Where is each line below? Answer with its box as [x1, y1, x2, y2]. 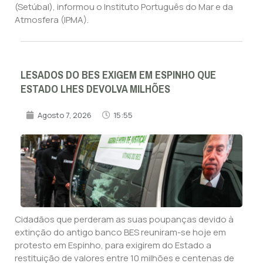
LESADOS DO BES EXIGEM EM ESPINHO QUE [21, 65, 216, 85]
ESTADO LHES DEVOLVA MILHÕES [21, 79, 170, 99]
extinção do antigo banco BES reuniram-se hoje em [15, 225, 226, 238]
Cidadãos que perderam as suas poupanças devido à [15, 213, 234, 225]
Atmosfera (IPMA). [15, 13, 89, 26]
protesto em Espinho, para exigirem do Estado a [15, 238, 211, 251]
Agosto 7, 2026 [38, 109, 92, 120]
